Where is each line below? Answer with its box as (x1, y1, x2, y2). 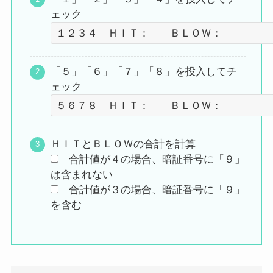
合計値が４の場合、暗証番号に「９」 (58, 154, 245, 166)
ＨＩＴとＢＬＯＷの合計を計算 (50, 138, 196, 151)
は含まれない (50, 169, 113, 181)
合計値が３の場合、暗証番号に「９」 (58, 184, 245, 196)
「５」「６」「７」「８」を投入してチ (50, 66, 237, 78)
